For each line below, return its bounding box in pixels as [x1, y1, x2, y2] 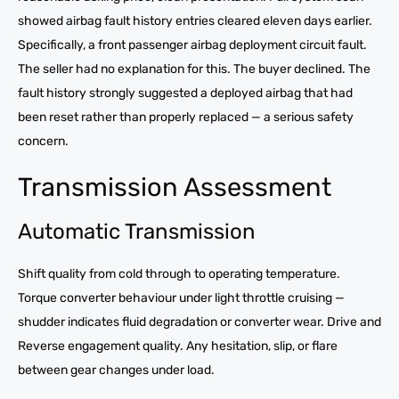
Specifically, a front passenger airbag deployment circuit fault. [18, 37, 367, 53]
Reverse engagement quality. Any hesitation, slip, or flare [18, 338, 338, 354]
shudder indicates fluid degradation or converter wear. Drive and [18, 313, 381, 330]
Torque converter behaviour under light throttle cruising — [18, 289, 345, 305]
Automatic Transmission [18, 218, 256, 244]
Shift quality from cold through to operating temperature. [18, 265, 340, 281]
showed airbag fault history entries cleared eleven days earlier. [18, 12, 372, 28]
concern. [18, 133, 69, 149]
